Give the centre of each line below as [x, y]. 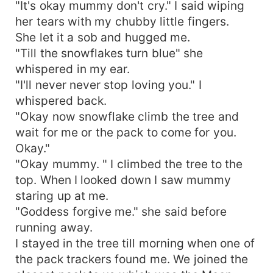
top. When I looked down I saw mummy [123, 179]
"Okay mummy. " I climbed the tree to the [129, 164]
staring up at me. [62, 195]
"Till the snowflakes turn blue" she [109, 53]
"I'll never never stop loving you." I [108, 84]
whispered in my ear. [73, 69]
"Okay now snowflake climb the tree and [127, 116]
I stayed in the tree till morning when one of [135, 243]
